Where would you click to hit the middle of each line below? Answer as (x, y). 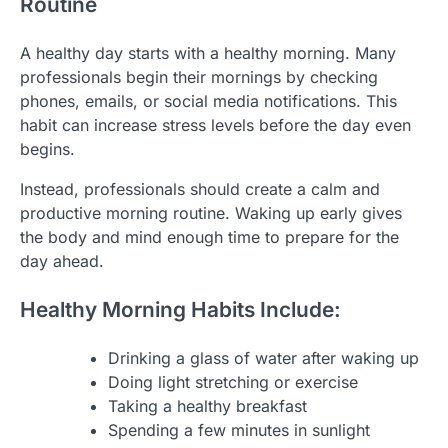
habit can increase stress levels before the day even (215, 124)
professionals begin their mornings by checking (199, 76)
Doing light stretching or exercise (233, 381)
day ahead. (62, 260)
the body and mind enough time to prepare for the (209, 236)
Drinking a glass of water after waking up (263, 357)
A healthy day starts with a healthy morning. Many (208, 52)
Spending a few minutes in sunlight (239, 429)
